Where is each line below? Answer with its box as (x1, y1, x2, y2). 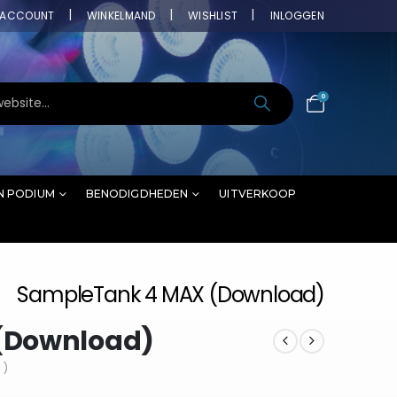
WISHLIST (187, 8, 238, 23)
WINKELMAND (86, 8, 156, 23)
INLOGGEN (269, 8, 324, 23)
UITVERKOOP (219, 186, 297, 200)
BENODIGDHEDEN (85, 186, 189, 200)
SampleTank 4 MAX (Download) (17, 279, 324, 309)
